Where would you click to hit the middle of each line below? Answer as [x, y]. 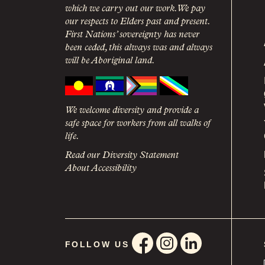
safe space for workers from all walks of [138, 123]
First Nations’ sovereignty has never [132, 35]
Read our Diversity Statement [122, 155]
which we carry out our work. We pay [135, 9]
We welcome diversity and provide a [132, 110]
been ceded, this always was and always [138, 48]
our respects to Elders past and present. [137, 22]
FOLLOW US [97, 244]
